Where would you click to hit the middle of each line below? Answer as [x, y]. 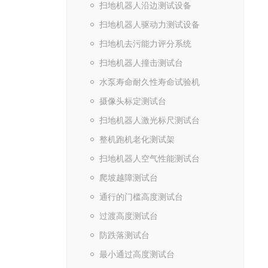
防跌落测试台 [124, 235]
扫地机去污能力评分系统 [145, 44]
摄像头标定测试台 [133, 101]
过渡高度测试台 [128, 216]
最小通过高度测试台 [137, 254]
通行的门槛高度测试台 [141, 197]
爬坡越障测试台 [128, 178]
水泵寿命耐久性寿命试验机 [149, 82]
